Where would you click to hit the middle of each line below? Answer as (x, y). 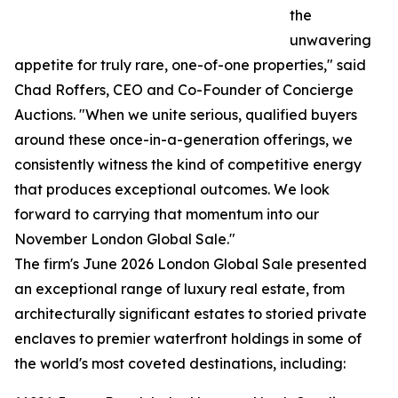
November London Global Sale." (125, 239)
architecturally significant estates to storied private (191, 314)
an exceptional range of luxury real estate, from (179, 289)
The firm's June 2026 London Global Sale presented (191, 264)
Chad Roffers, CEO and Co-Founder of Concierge (184, 90)
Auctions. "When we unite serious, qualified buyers (186, 115)
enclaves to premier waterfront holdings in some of (188, 339)
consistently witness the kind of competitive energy (188, 165)
